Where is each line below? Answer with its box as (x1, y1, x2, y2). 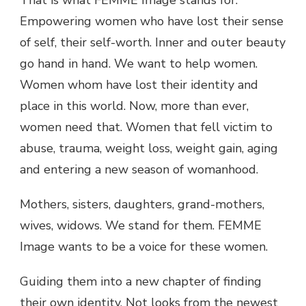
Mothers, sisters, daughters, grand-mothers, (20, 196, 264, 212)
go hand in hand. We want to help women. (20, 55, 258, 72)
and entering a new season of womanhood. (20, 161, 258, 178)
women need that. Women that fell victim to (20, 119, 273, 135)
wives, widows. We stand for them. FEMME (20, 217, 262, 234)
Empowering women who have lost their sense (20, 13, 283, 29)
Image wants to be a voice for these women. (20, 238, 268, 255)
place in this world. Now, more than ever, (20, 98, 249, 114)
